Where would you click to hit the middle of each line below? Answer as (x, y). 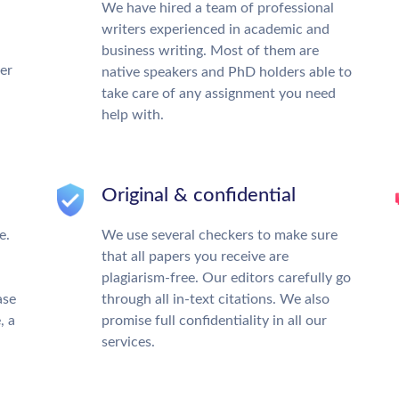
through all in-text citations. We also (216, 299)
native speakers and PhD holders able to (227, 72)
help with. (133, 115)
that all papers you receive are (195, 256)
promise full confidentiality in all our (214, 321)
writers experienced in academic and (216, 29)
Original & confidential (199, 195)
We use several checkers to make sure (220, 235)
